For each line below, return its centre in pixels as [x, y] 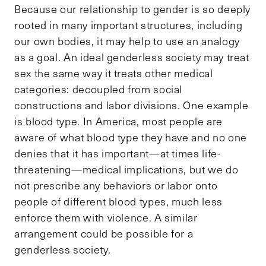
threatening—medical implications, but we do [126, 169]
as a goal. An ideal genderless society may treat [132, 57]
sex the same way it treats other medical [114, 73]
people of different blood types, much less [118, 201]
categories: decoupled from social [99, 89]
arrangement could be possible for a [104, 233]
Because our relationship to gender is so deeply [133, 9]
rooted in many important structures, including [129, 25]
